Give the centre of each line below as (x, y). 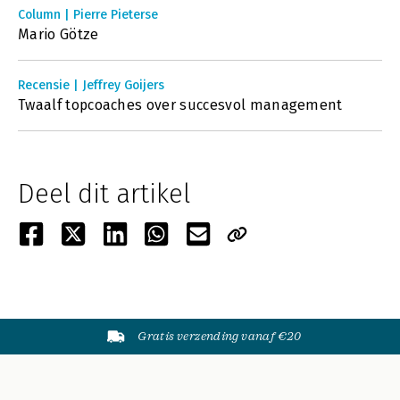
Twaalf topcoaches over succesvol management (180, 105)
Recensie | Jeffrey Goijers (91, 85)
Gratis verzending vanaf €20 (220, 336)
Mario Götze (58, 34)
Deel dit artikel (104, 194)
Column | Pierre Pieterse (88, 15)
